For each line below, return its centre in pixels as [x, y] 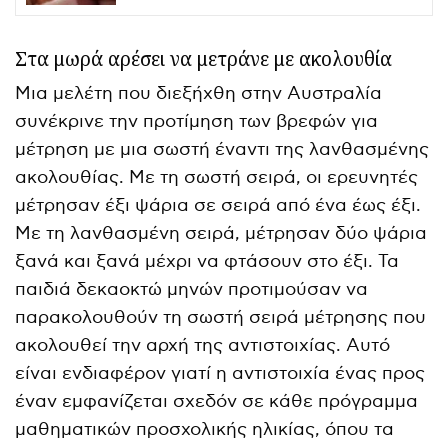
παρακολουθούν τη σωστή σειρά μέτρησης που [221, 317]
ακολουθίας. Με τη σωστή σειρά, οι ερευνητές [217, 177]
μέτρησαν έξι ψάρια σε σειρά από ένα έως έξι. [218, 205]
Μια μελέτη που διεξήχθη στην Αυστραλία [199, 93]
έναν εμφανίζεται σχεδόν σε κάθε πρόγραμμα [217, 401]
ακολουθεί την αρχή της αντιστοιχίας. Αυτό [203, 345]
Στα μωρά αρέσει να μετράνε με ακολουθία [203, 58]
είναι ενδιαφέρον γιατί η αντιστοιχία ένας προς [220, 373]
